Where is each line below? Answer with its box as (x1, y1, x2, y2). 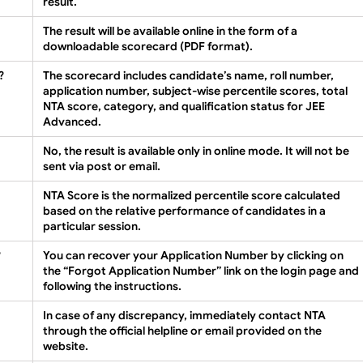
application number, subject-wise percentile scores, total (43, 83, 348, 99)
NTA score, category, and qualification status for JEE (43, 99, 325, 114)
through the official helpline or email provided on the (43, 323, 322, 339)
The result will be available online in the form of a (43, 23, 297, 39)
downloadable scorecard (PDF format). (43, 39, 253, 54)
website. (43, 339, 88, 354)
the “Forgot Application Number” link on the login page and (43, 263, 359, 279)
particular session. (43, 219, 141, 234)
